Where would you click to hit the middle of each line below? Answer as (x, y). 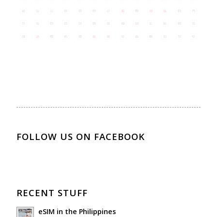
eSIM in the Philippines (77, 211)
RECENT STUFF (52, 192)
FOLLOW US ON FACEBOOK (80, 136)
